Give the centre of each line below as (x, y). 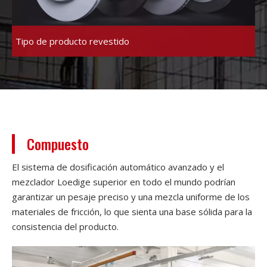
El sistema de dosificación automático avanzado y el (118, 167)
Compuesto (58, 144)
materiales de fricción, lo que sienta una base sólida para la (132, 212)
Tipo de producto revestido (72, 41)
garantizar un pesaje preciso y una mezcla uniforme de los (131, 197)
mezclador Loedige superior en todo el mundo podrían (124, 182)
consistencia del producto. (65, 227)
